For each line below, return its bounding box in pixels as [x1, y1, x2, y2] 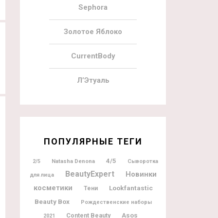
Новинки [125, 169, 157, 179]
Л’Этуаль [76, 75, 109, 85]
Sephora [78, 2, 108, 12]
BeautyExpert [65, 169, 114, 179]
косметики [33, 183, 73, 192]
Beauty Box [34, 197, 70, 205]
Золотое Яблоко [64, 27, 122, 36]
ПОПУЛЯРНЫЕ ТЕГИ [43, 136, 143, 146]
